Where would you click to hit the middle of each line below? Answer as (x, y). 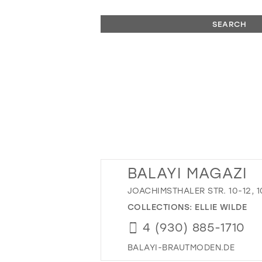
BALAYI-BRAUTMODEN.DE (181, 247)
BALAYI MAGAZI (187, 173)
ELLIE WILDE (221, 206)
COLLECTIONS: (161, 206)
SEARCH (230, 24)
